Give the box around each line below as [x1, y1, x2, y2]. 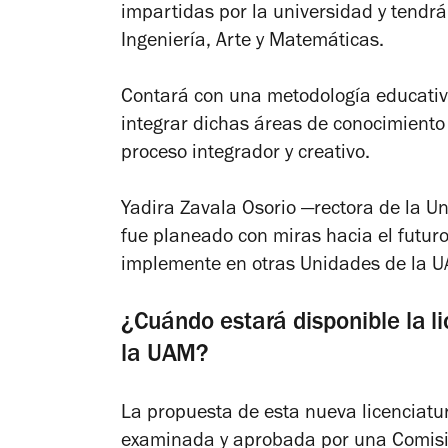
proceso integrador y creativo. [121, 144, 375, 165]
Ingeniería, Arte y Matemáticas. [121, 32, 389, 53]
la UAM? [121, 343, 210, 369]
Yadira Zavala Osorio [121, 200, 301, 221]
